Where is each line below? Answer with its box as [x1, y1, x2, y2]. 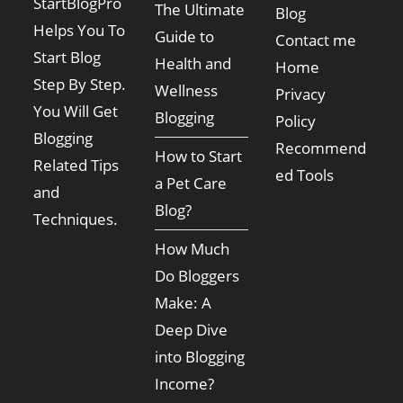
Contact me [275, 30, 357, 51]
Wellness [154, 80, 218, 102]
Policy [275, 111, 317, 132]
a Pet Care [154, 173, 227, 194]
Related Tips [33, 155, 120, 176]
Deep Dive [154, 319, 228, 341]
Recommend [275, 138, 367, 159]
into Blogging [154, 346, 245, 368]
